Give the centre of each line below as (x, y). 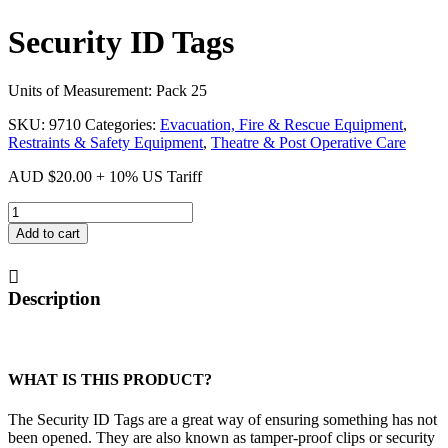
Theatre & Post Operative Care (308, 143)
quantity (32, 264)
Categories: (122, 125)
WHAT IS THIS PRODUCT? (110, 380)
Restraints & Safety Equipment (105, 143)
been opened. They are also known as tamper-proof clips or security (221, 437)
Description (54, 299)
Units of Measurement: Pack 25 (107, 91)
